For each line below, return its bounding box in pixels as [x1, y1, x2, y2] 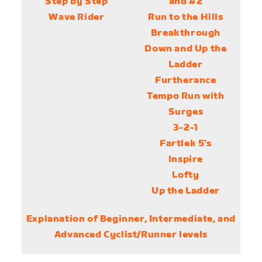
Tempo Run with [147, 91, 225, 102]
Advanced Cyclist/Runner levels [54, 229, 208, 241]
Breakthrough [150, 27, 220, 39]
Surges [168, 106, 204, 118]
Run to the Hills [148, 12, 223, 23]
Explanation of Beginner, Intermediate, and [26, 213, 236, 225]
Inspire [168, 154, 203, 166]
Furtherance [155, 75, 216, 87]
